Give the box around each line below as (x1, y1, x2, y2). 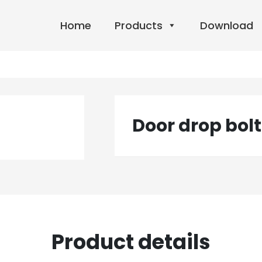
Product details (51, 227, 211, 256)
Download (200, 18, 253, 33)
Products (115, 18, 163, 33)
